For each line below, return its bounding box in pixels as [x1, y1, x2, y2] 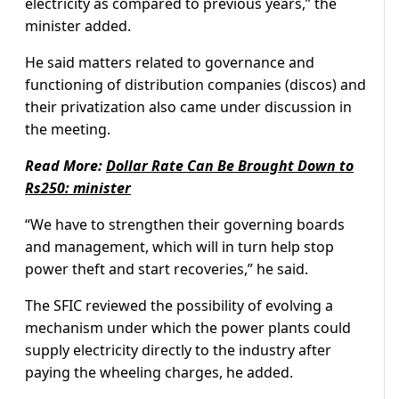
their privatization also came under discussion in [25, 97, 352, 118]
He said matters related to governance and [25, 53, 314, 73]
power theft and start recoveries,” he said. [25, 259, 308, 280]
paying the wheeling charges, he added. [25, 362, 293, 383]
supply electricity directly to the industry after [25, 340, 331, 361]
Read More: [25, 156, 106, 176]
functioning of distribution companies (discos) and [25, 75, 366, 95]
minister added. [25, 16, 131, 37]
